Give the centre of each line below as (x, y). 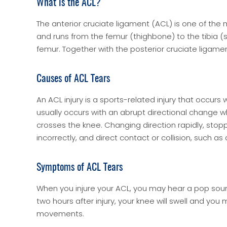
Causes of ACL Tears (73, 79)
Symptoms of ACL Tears (80, 168)
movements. (61, 214)
